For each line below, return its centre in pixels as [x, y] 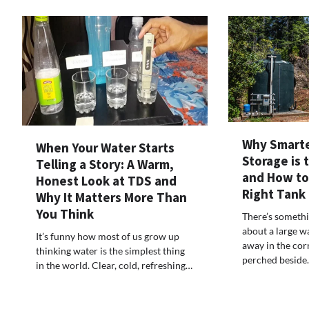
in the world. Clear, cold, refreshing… [114, 266]
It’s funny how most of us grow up [108, 237]
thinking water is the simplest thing [110, 251]
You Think [65, 214]
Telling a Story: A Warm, [105, 165]
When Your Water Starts [105, 148]
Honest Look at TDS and [106, 181]
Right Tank [273, 193]
